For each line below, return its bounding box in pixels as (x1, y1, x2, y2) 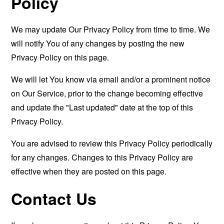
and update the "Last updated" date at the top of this (11, 101, 193, 113)
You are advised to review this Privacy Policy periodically (11, 137, 213, 149)
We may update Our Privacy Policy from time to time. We (11, 23, 210, 35)
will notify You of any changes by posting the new (11, 37, 185, 49)
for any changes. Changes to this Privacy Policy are (11, 151, 193, 163)
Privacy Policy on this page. (11, 51, 109, 63)
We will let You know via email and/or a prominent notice (11, 73, 211, 85)
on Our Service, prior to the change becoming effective (11, 87, 203, 99)
